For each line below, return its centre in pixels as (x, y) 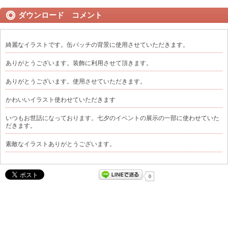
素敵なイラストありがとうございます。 (61, 144)
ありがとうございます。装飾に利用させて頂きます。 (79, 63)
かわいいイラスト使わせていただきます (61, 99)
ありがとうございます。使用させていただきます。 (76, 81)
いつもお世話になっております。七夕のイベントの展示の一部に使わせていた (112, 118)
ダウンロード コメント (60, 15)
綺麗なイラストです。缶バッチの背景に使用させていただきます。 (97, 45)
